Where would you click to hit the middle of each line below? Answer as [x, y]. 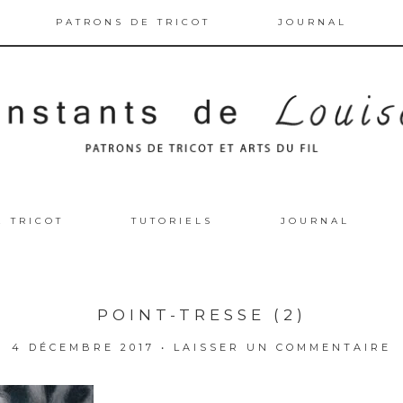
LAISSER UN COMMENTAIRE [282, 347]
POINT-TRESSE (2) [201, 314]
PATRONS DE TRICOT [133, 22]
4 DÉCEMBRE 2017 [83, 347]
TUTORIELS [172, 220]
